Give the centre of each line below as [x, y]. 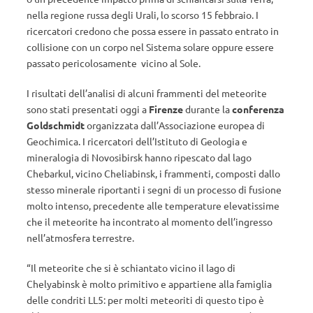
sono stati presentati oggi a [88, 109]
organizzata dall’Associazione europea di [175, 125]
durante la [208, 109]
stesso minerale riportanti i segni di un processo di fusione [154, 189]
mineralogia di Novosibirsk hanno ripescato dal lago [139, 157]
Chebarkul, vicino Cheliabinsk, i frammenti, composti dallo [153, 173]
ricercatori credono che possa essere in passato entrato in [153, 31]
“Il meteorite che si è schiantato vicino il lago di [131, 268]
